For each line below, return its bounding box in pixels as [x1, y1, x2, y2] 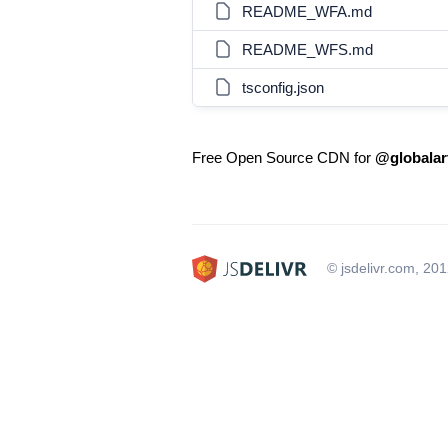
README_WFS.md [242, 41, 373, 58]
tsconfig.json [242, 79, 324, 96]
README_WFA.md [242, 3, 372, 20]
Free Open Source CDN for [192, 149, 375, 166]
